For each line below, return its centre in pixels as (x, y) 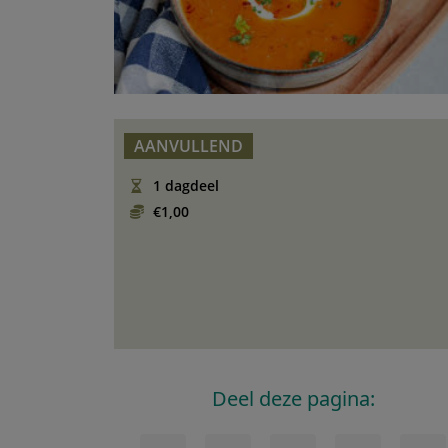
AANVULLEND (188, 146)
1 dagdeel (184, 186)
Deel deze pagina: (293, 399)
